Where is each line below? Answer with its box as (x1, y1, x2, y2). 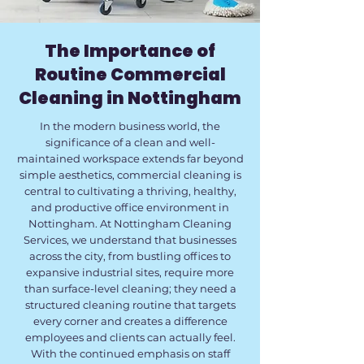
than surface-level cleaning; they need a (24, 282, 236, 295)
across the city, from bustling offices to (29, 249, 231, 262)
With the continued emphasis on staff (30, 347, 230, 360)
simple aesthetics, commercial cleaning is (19, 168, 241, 181)
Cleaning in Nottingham (19, 86, 241, 110)
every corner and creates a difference (32, 314, 227, 327)
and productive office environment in (31, 201, 229, 214)
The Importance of (45, 39, 215, 63)
